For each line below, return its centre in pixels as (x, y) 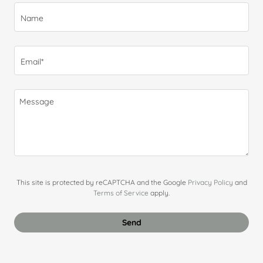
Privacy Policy (210, 183)
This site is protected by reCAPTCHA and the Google (102, 183)
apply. (159, 193)
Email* (32, 61)
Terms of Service (121, 193)
